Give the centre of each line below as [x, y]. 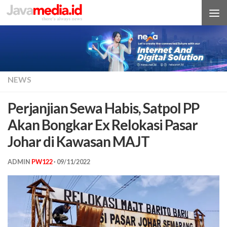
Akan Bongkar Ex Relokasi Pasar [103, 125]
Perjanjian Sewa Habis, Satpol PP [103, 108]
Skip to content [45, 15]
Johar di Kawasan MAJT [79, 142]
